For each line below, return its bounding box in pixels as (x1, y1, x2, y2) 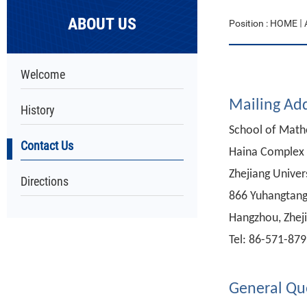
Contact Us (21, 138, 73, 153)
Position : (229, 18, 270, 29)
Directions (21, 174, 69, 188)
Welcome (21, 67, 65, 82)
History (21, 103, 55, 117)
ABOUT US (68, 14, 136, 34)
